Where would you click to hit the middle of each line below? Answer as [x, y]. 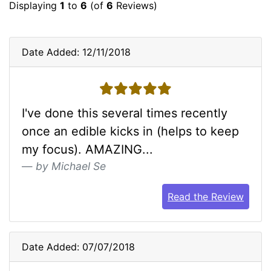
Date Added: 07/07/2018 [78, 247]
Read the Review [206, 196]
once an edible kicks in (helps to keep [130, 131]
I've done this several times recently [125, 113]
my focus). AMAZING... [87, 149]
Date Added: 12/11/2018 [76, 52]
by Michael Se [71, 166]
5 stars [126, 88]
